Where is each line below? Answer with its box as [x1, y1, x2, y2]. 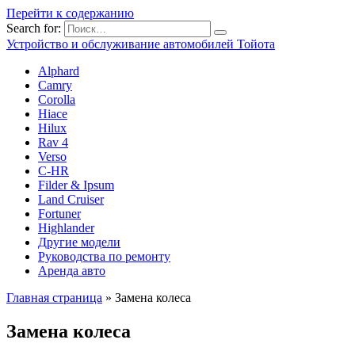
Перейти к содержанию [6, 6, 134, 20]
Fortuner [38, 207, 81, 220]
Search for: [6, 21, 61, 35]
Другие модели [38, 235, 120, 249]
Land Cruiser [38, 193, 104, 206]
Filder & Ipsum [38, 178, 114, 192]
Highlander [38, 221, 94, 235]
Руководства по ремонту [38, 250, 170, 263]
